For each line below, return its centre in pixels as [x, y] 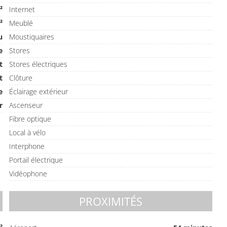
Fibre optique [30, 119]
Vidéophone [28, 174]
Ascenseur [26, 105]
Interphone [27, 146]
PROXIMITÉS [111, 201]
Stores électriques [39, 64]
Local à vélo [28, 133]
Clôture [21, 78]
